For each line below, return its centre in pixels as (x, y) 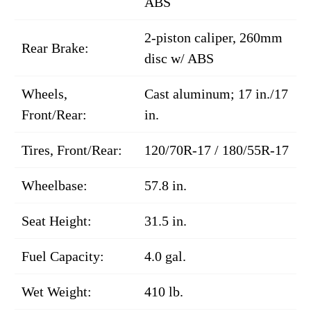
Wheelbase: (54, 185)
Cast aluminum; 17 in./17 (216, 93)
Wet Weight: (57, 291)
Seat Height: (57, 220)
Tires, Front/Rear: (72, 150)
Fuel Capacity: (63, 256)
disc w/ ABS (179, 58)
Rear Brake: (55, 48)
